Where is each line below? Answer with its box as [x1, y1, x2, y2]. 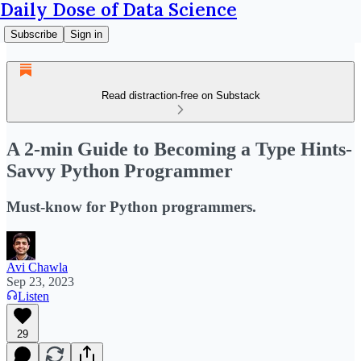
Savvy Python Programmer [6, 160, 233, 181]
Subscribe [10, 28, 57, 40]
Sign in [70, 28, 102, 40]
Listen [18, 288, 49, 303]
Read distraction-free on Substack [101, 89, 260, 102]
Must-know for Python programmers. [6, 197, 256, 215]
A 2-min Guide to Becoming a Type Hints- [6, 138, 352, 160]
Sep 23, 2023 [6, 274, 74, 288]
